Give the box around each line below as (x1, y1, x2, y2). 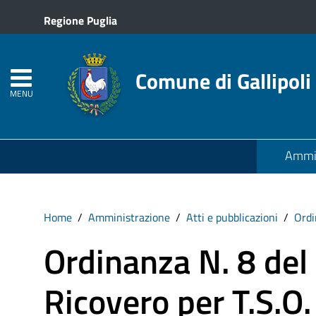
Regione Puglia (44, 12, 117, 29)
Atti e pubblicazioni (186, 209, 278, 226)
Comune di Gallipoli (135, 64, 311, 97)
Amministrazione (88, 209, 170, 226)
